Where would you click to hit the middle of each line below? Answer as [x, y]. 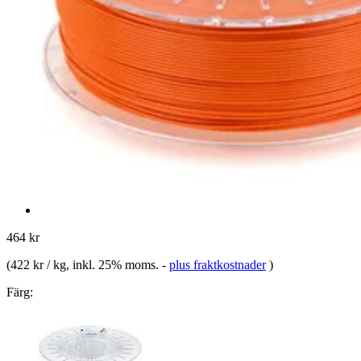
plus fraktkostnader [218, 264]
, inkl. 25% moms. [114, 264]
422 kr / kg [38, 264]
